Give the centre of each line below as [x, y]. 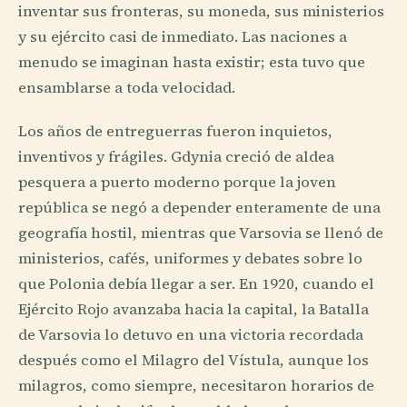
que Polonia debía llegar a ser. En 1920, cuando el [196, 283]
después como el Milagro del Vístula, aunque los [194, 360]
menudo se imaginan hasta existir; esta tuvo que [192, 63]
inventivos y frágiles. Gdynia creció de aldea [176, 156]
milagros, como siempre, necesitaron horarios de [196, 385]
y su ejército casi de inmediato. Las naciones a [183, 37]
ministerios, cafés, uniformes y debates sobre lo [190, 258]
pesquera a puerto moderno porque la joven [177, 182]
